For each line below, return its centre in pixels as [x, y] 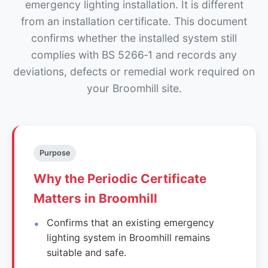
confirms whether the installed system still [134, 38]
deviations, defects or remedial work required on [134, 71]
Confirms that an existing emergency [131, 222]
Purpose [55, 153]
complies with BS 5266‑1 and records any [134, 54]
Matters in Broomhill [95, 198]
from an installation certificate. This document [134, 21]
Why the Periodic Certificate [120, 178]
